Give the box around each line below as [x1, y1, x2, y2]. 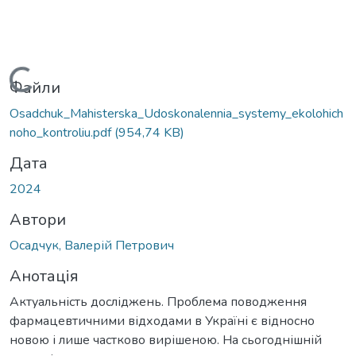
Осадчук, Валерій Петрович [10, 236, 174, 254]
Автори [10, 208, 66, 230]
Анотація [10, 265, 79, 287]
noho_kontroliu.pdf [10, 123, 114, 141]
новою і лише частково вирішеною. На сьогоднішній [10, 331, 322, 349]
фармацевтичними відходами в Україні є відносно [10, 311, 315, 330]
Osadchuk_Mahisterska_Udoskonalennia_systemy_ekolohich [10, 104, 343, 122]
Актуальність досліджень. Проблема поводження [10, 292, 307, 311]
